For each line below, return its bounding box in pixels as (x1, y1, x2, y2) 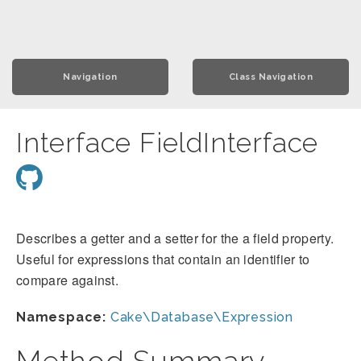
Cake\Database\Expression (110, 309, 294, 325)
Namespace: (16, 309, 106, 325)
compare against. (16, 271, 119, 289)
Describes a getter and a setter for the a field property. (16, 229, 334, 247)
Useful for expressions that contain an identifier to (16, 250, 310, 268)
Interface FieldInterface (16, 127, 319, 159)
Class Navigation (228, 72, 313, 82)
